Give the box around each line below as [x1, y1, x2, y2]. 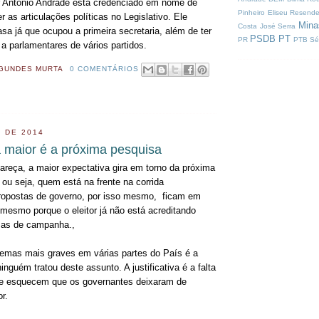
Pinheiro [238, 8, 265, 16]
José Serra [259, 21, 296, 30]
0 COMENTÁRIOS [69, 64, 139, 73]
